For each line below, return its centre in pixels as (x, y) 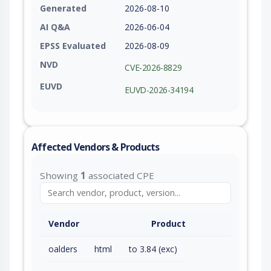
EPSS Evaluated (73, 45)
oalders (63, 249)
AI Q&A (55, 27)
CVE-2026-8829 (153, 68)
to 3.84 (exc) (153, 249)
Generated (63, 8)
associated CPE (120, 175)
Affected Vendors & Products (96, 147)
